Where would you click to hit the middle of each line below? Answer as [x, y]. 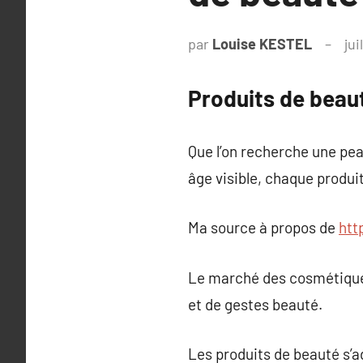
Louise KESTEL [262, 44]
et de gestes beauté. [255, 304]
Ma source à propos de [263, 227]
